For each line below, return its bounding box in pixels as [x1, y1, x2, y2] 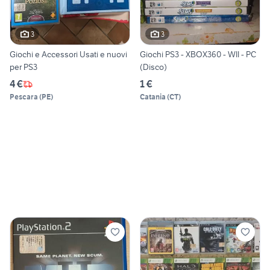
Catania [140, 92, 166, 102]
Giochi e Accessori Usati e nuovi [10, 49, 127, 60]
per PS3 [10, 61, 37, 73]
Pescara [10, 92, 38, 102]
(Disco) [140, 61, 167, 73]
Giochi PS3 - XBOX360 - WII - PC [140, 49, 256, 60]
